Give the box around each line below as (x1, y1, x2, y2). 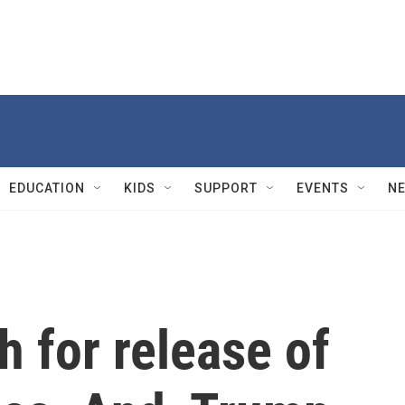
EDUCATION (9, 181, 85, 195)
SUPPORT (194, 181, 258, 195)
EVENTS (297, 181, 349, 195)
